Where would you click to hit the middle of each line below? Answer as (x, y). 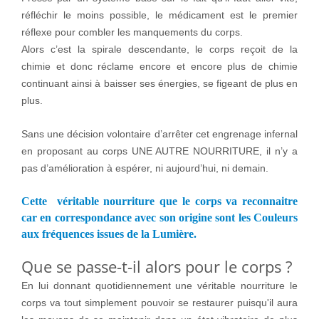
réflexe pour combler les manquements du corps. (132, 32)
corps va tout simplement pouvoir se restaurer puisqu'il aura (159, 303)
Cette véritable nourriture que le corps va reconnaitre (159, 202)
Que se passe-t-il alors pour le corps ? (157, 267)
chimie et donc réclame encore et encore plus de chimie (159, 67)
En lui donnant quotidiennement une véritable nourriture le (159, 286)
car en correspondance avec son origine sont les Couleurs (159, 218)
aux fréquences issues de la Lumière (108, 234)
